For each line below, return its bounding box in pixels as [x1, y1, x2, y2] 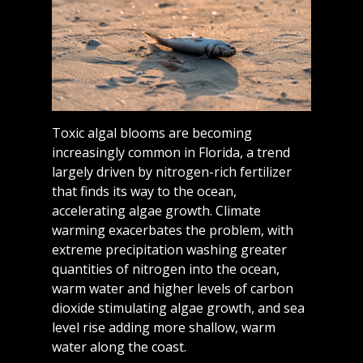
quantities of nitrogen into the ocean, [52, 260, 280, 279]
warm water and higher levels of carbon [52, 280, 294, 298]
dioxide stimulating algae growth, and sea [52, 299, 305, 318]
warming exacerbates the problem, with [52, 221, 294, 240]
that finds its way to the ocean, [52, 182, 237, 201]
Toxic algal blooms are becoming [52, 124, 253, 143]
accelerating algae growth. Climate [52, 202, 262, 220]
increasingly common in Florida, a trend [52, 143, 291, 162]
